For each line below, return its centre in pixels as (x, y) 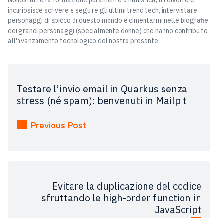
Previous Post (58, 126)
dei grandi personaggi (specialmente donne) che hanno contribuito (108, 31)
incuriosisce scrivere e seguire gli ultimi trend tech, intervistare (102, 10)
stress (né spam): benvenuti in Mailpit (102, 101)
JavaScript (178, 210)
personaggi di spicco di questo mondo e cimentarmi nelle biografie (108, 21)
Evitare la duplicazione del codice (127, 186)
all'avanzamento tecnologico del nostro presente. (84, 41)
